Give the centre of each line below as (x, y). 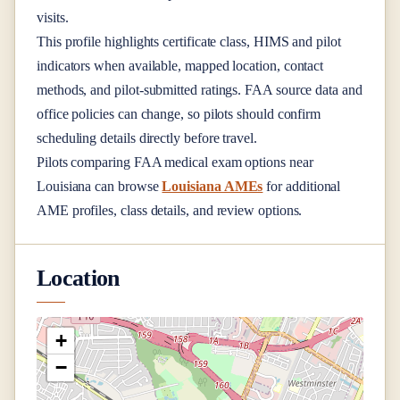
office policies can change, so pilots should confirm (179, 114)
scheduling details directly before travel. (147, 138)
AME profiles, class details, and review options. (170, 211)
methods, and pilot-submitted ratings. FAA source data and (200, 90)
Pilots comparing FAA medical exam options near (175, 162)
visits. (53, 18)
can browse (125, 187)
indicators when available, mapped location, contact (180, 66)
